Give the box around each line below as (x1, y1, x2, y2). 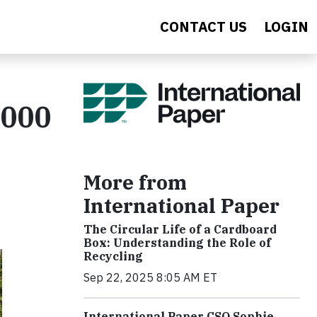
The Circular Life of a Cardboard (83, 222, 277, 237)
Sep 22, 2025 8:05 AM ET (83, 270, 217, 285)
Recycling (83, 249, 143, 264)
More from (83, 169, 187, 196)
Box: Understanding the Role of (83, 236, 271, 250)
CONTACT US (160, 17, 247, 36)
